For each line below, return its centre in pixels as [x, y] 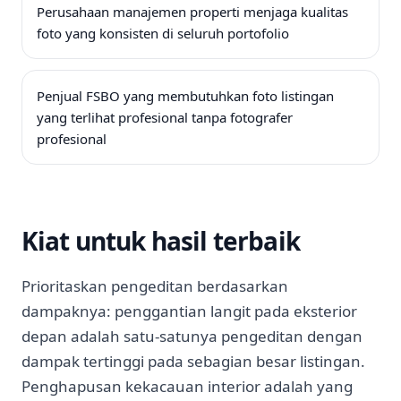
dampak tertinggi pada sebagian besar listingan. [193, 361]
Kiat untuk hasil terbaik [161, 241]
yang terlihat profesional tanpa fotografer [165, 117]
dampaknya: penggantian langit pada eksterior [189, 311]
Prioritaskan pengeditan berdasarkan [155, 286]
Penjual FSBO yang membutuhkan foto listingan [185, 96]
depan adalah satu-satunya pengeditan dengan [192, 336]
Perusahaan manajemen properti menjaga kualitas [192, 12]
